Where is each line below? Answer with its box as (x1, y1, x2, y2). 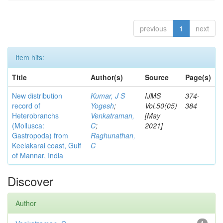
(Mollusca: (12, 120, 44, 130)
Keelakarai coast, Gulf (12, 140, 81, 150)
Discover (7, 172, 53, 190)
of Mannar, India (12, 150, 63, 160)
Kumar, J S (91, 91, 125, 101)
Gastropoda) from (12, 130, 68, 140)
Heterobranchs (12, 111, 59, 120)
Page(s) (185, 72, 211, 82)
